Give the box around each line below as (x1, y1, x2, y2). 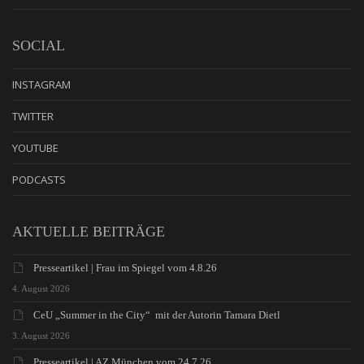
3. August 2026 (12, 330, 70, 340)
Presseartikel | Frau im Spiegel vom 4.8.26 (33, 261, 217, 274)
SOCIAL (12, 37, 65, 54)
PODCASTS (12, 171, 66, 187)
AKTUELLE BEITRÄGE (12, 223, 165, 240)
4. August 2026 (12, 283, 70, 293)
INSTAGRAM (12, 76, 71, 92)
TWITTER (12, 108, 54, 123)
